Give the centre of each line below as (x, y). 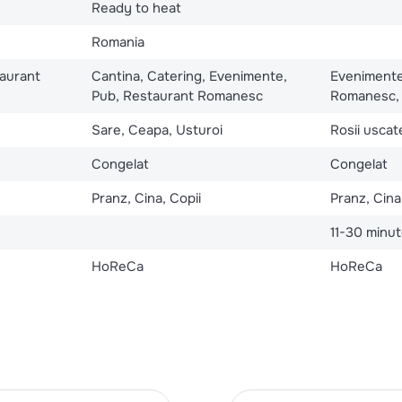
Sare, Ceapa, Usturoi (157, 130)
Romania (118, 42)
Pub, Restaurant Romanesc (177, 96)
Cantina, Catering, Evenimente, (189, 76)
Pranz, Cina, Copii (146, 198)
